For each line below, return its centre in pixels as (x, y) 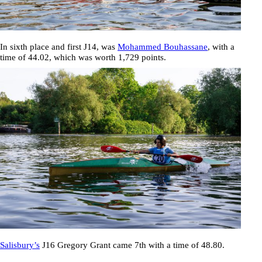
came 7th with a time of (156, 245)
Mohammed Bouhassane (163, 47)
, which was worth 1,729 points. (108, 58)
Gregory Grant (84, 245)
